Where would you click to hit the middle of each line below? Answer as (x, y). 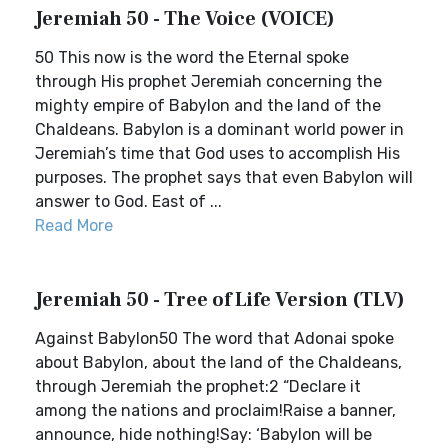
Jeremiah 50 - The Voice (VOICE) (185, 19)
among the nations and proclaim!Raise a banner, (215, 410)
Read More (74, 225)
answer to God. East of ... (128, 201)
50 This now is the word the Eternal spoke (192, 57)
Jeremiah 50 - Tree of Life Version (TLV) (220, 300)
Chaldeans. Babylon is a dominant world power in (219, 129)
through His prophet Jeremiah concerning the (208, 81)
